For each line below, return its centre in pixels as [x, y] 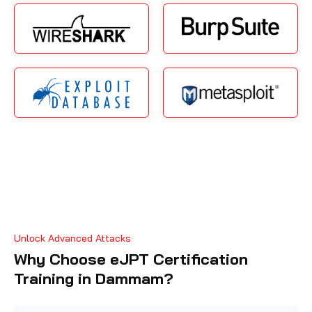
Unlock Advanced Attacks [72, 238]
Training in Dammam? [94, 278]
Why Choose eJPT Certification [131, 259]
